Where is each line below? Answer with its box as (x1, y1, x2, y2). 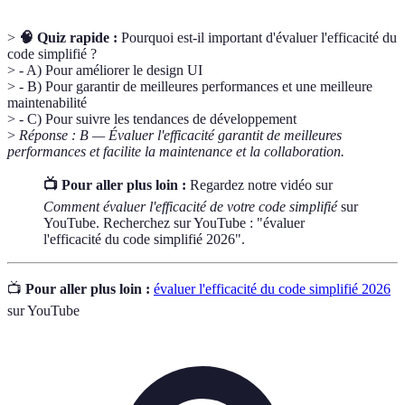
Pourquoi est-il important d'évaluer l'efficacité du (118, 30, 397, 46)
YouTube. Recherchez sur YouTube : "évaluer (43, 215, 305, 231)
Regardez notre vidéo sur (186, 177, 333, 193)
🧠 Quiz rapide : (19, 30, 118, 46)
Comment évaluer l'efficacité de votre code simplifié (43, 199, 337, 215)
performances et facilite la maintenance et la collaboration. (7, 144, 344, 160)
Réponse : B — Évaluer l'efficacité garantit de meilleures (19, 127, 342, 144)
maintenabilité (7, 95, 87, 111)
